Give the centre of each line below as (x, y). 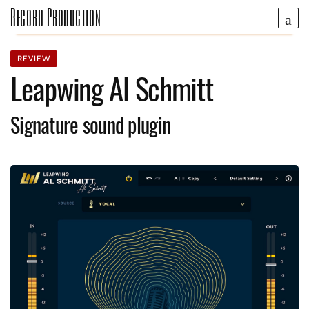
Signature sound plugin (91, 124)
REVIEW (34, 58)
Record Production (56, 17)
